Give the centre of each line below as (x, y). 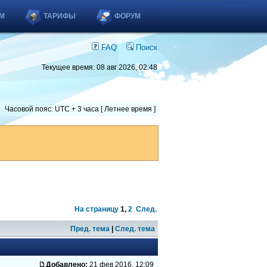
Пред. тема (90, 229)
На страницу (97, 209)
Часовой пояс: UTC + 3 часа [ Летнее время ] (80, 109)
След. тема (135, 229)
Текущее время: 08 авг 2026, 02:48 (100, 67)
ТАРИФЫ (60, 16)
